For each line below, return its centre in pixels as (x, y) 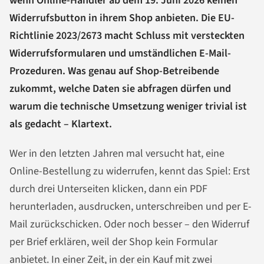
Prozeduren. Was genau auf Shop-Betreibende (114, 71)
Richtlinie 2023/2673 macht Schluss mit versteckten (127, 36)
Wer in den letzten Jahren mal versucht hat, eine (117, 154)
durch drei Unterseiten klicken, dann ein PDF (108, 189)
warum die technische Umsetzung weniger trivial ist (128, 107)
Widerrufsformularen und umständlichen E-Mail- (120, 54)
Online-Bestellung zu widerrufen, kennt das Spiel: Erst (130, 171)
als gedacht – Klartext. (61, 124)
